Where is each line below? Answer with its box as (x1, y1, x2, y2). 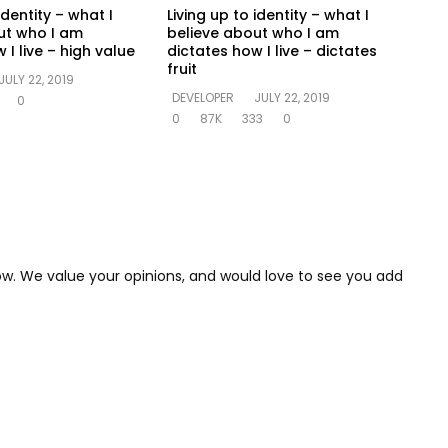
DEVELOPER (172, 88, 235, 106)
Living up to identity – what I (167, 4, 370, 25)
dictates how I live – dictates (167, 40, 378, 61)
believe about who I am (167, 22, 340, 43)
